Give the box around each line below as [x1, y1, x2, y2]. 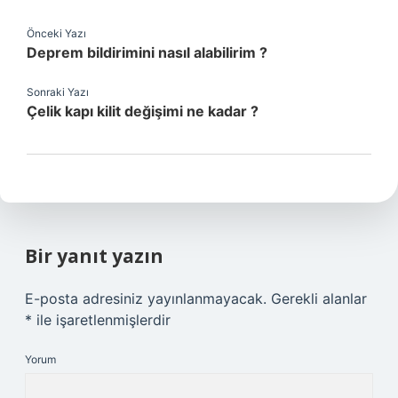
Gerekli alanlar [271, 290, 367, 307]
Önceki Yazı [27, 27, 86, 40]
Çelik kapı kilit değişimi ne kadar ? [27, 102, 259, 120]
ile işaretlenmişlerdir [32, 311, 171, 329]
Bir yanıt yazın [25, 243, 163, 268]
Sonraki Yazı [27, 85, 89, 99]
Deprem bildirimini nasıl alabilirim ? [27, 44, 267, 61]
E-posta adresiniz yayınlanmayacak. [25, 290, 267, 307]
